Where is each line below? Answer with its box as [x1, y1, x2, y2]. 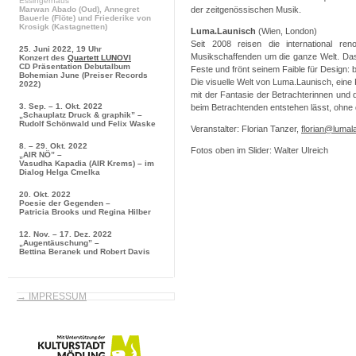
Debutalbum [84, 62, 130, 71]
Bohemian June [19, 71, 79, 79]
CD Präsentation [19, 62, 84, 71]
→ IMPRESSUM [17, 291, 87, 302]
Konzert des [19, 53, 68, 62]
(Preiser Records [79, 71, 148, 79]
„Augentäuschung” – [19, 238, 99, 247]
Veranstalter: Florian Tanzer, [191, 123, 301, 133]
